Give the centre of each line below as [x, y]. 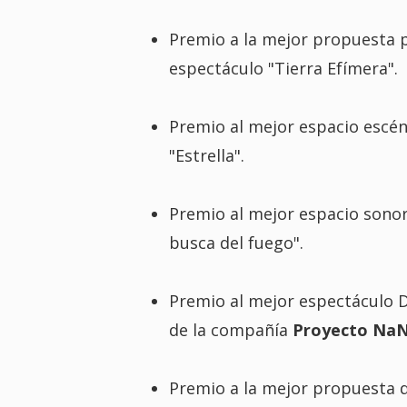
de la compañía [230, 329]
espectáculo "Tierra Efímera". [283, 68]
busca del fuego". [236, 242]
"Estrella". [206, 155]
